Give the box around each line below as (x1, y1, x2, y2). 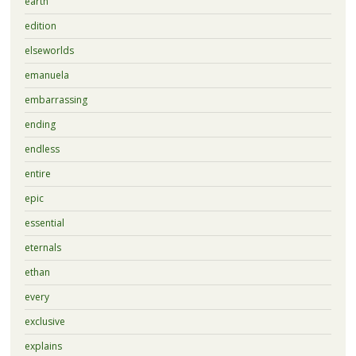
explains (24, 339, 62, 353)
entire (24, 166, 51, 180)
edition (24, 18, 56, 33)
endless (24, 141, 60, 156)
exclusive (24, 314, 65, 328)
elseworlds (24, 43, 74, 57)
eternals (24, 240, 61, 254)
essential (24, 215, 64, 230)
